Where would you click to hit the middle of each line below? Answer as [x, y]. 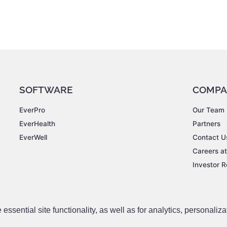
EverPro [32, 110]
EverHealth [37, 124]
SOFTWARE [46, 90]
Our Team [209, 110]
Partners [206, 124]
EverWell [33, 138]
